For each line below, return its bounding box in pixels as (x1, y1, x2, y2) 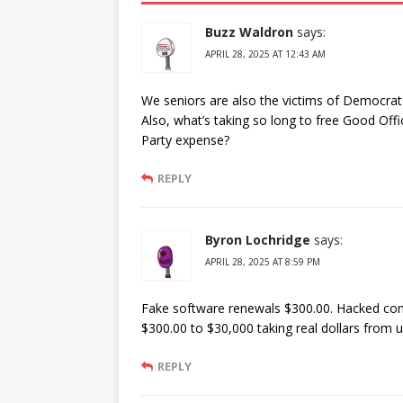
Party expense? (141, 131, 229, 148)
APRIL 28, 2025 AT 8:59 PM (205, 255, 320, 268)
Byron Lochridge (205, 231, 310, 248)
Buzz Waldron (205, 23, 293, 40)
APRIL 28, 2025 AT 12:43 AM (205, 48, 326, 60)
